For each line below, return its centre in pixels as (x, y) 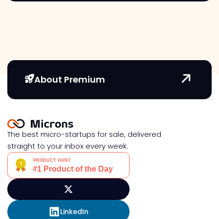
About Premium (70, 79)
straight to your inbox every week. (68, 146)
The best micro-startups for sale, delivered (84, 134)
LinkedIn (74, 211)
